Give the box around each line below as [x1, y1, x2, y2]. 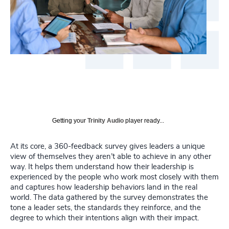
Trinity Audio [87, 117, 124, 125]
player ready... [124, 117, 164, 125]
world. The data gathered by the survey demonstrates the [10, 194, 208, 202]
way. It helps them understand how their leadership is [10, 163, 194, 171]
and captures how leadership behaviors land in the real [10, 184, 197, 192]
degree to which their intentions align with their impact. [10, 214, 199, 222]
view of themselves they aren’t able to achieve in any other [10, 153, 211, 161]
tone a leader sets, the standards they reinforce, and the [10, 204, 201, 212]
